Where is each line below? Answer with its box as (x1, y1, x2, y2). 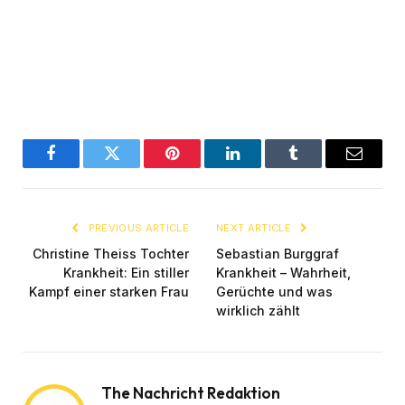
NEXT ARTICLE (216, 221, 295, 235)
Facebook (50, 158, 113, 175)
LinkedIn (231, 158, 291, 175)
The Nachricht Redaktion (101, 383, 280, 403)
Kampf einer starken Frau (29, 284, 189, 300)
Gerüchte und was (216, 284, 333, 300)
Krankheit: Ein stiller (63, 265, 189, 281)
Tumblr (292, 158, 340, 175)
